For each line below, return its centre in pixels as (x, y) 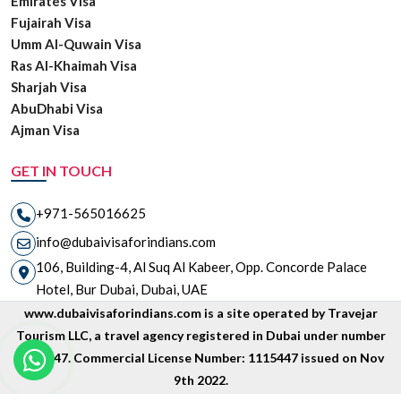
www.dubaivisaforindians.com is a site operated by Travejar (200, 313)
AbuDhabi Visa (57, 109)
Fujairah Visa (51, 23)
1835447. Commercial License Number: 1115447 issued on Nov (200, 358)
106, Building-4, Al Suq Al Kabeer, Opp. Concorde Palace (201, 267)
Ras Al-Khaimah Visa (74, 66)
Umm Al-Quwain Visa (76, 44)
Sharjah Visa (49, 87)
